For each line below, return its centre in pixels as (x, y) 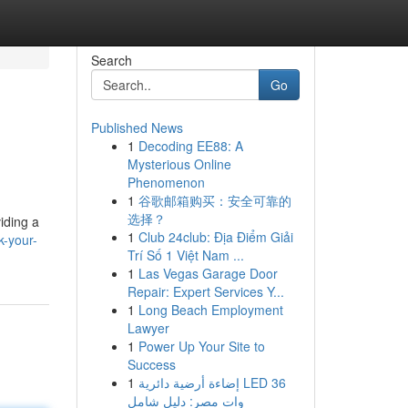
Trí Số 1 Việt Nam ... (185, 255)
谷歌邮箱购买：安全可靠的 (214, 200)
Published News (137, 127)
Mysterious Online (179, 164)
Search (111, 60)
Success (151, 364)
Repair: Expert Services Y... (205, 291)
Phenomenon (166, 182)
